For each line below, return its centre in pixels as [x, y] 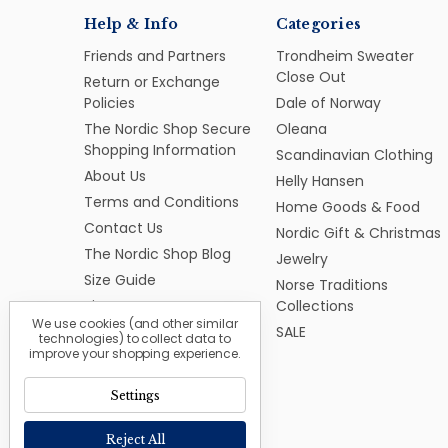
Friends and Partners [155, 55]
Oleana [301, 128]
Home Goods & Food [347, 206]
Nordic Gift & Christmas [358, 232]
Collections [314, 305]
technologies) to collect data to [135, 338]
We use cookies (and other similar [135, 323]
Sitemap [113, 305]
